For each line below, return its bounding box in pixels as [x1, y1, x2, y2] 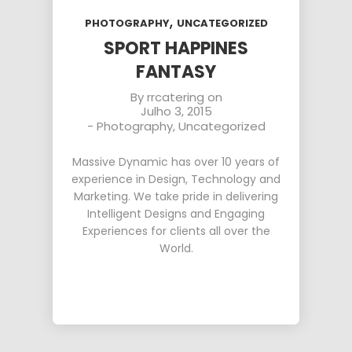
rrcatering [146, 89, 204, 105]
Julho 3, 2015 [140, 103, 212, 119]
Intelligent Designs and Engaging [87, 206, 265, 222]
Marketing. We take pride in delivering [74, 189, 278, 204]
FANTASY [136, 60, 216, 84]
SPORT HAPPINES [104, 36, 248, 60]
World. [159, 240, 193, 256]
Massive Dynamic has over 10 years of [72, 154, 280, 170]
